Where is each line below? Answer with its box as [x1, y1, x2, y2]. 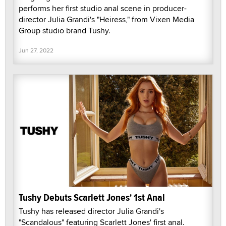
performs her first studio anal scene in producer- [19, 3, 187, 15]
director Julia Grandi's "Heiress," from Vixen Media [19, 14, 194, 26]
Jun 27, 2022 [19, 46, 53, 55]
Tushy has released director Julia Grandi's [19, 205, 164, 217]
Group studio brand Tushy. [19, 25, 110, 37]
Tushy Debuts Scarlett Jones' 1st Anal [19, 190, 165, 205]
